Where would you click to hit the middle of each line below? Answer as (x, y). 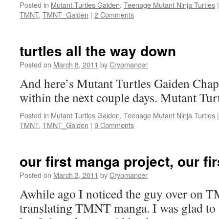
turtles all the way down (98, 51)
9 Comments (114, 125)
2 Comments (114, 14)
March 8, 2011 (76, 64)
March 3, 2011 (76, 175)
